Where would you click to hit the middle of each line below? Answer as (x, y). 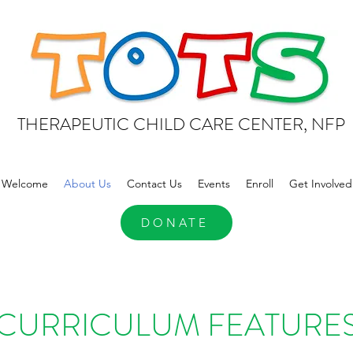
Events (214, 184)
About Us (87, 184)
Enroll (259, 184)
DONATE (175, 223)
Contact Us (154, 184)
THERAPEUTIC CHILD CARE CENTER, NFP (182, 124)
